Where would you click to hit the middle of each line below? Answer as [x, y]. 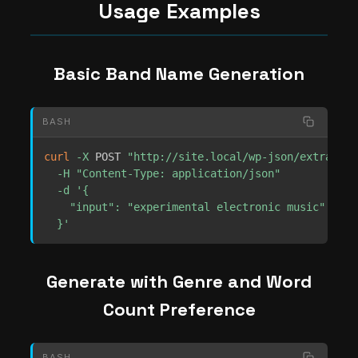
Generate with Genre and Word [179, 281]
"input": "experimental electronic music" [185, 207]
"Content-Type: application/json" [178, 173]
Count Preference [179, 309]
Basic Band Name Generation [179, 74]
